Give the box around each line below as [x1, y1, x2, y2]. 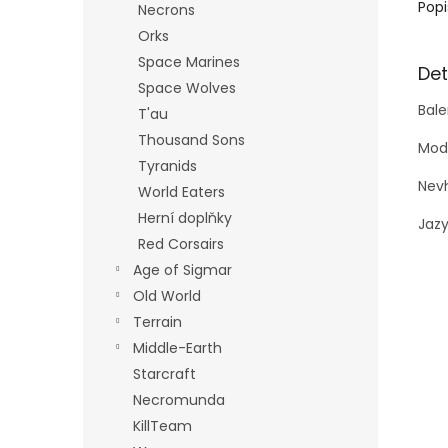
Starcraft [133, 364, 196, 384]
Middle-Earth [133, 338, 222, 358]
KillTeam [133, 416, 192, 436]
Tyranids [138, 156, 197, 176]
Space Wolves [138, 78, 236, 98]
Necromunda [133, 390, 225, 410]
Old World [133, 286, 201, 306]
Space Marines [138, 52, 240, 72]
